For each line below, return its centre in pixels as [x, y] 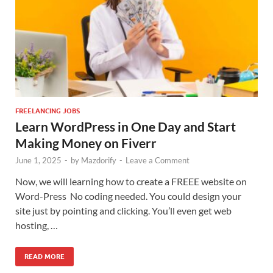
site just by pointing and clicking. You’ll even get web [123, 210]
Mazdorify [99, 160]
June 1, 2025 [38, 160]
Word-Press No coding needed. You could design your [128, 196]
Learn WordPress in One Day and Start [126, 126]
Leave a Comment [158, 160]
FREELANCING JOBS [48, 111]
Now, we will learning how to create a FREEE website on [131, 181]
